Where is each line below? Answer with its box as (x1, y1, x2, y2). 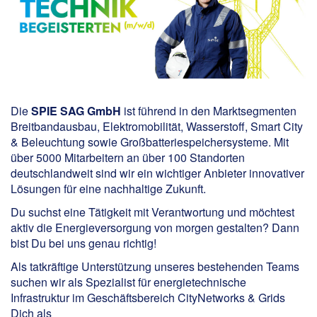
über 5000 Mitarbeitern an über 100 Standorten (11, 149, 245, 166)
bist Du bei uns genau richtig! (11, 234, 156, 251)
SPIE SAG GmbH (31, 102, 121, 119)
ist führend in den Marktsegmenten (121, 102, 296, 119)
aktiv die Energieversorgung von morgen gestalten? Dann (11, 219, 299, 236)
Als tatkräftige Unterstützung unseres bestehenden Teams (11, 258, 299, 275)
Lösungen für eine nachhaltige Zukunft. (11, 180, 206, 197)
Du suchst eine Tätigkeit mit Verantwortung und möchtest (11, 203, 294, 220)
